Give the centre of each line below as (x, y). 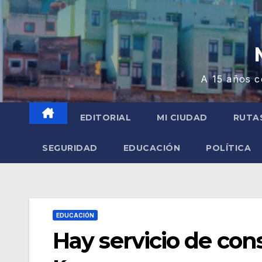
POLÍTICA (228, 148)
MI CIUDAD (182, 118)
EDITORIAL (105, 118)
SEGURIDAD (70, 148)
